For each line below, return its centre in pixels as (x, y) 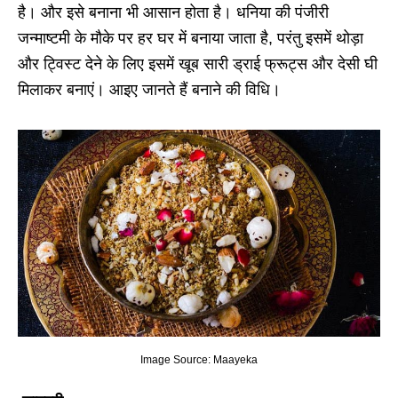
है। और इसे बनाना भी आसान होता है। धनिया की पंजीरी (173, 13)
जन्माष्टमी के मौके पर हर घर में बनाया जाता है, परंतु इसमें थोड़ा (191, 39)
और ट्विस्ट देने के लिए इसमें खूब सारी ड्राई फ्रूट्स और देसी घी (198, 64)
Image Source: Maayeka (199, 360)
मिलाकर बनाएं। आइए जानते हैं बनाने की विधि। (149, 90)
